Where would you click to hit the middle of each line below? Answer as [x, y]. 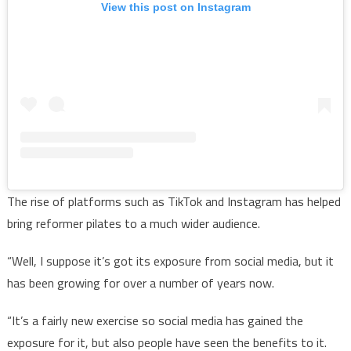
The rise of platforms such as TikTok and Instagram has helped [174, 202]
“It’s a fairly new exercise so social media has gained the [155, 321]
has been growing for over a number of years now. [140, 283]
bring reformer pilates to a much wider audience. [133, 224]
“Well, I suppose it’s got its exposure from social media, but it [170, 261]
